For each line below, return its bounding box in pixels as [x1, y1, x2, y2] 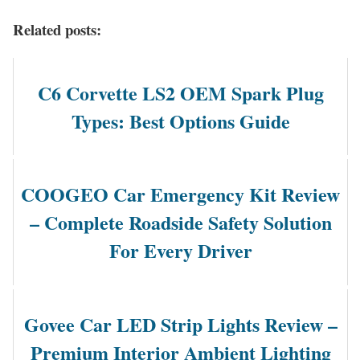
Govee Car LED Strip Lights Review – [23, 310, 337, 339]
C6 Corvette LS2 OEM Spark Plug [37, 78, 324, 107]
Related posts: [13, 18, 101, 40]
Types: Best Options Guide [71, 106, 290, 135]
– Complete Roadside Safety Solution [29, 208, 332, 237]
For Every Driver [108, 236, 252, 265]
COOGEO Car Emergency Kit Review [21, 180, 340, 209]
